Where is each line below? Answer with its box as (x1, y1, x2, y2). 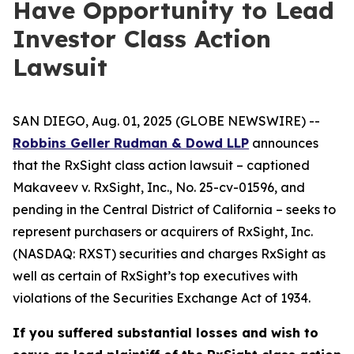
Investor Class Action (13, 24, 271, 54)
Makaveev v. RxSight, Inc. (13, 179, 169, 195)
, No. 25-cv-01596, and (169, 179, 305, 195)
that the (13, 157, 64, 173)
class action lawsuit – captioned (115, 157, 310, 173)
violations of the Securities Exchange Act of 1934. (13, 290, 311, 306)
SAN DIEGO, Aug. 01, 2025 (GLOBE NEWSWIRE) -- (13, 113, 320, 129)
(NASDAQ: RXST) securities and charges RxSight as (13, 246, 326, 262)
